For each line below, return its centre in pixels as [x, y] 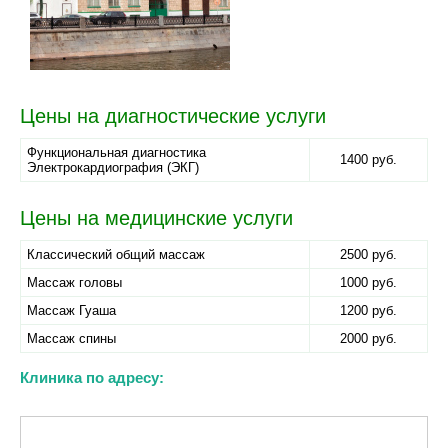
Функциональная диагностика [116, 152]
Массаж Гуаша [71, 310]
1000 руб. [368, 282]
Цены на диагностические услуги [173, 116]
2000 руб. [368, 338]
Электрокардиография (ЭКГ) [113, 167]
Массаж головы [74, 282]
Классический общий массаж [116, 254]
